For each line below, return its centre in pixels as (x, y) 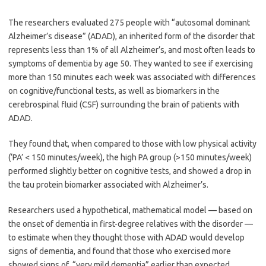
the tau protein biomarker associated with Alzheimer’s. (108, 185)
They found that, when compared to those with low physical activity (132, 144)
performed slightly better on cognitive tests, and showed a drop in (130, 171)
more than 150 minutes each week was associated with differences (132, 77)
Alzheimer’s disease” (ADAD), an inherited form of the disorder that (132, 37)
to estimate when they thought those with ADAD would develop (126, 238)
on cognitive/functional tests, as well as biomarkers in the (114, 91)
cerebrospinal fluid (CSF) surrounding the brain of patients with (124, 105)
